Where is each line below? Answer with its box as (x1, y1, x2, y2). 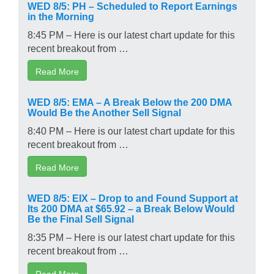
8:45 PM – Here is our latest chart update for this (28, 29, 235, 39)
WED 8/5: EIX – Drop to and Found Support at (28, 192, 238, 202)
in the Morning (28, 10, 94, 21)
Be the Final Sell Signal (28, 213, 134, 223)
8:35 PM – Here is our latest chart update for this (28, 231, 235, 242)
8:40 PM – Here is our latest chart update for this (28, 125, 235, 135)
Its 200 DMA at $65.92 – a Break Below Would (28, 202, 235, 213)
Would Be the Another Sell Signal (28, 106, 181, 117)
